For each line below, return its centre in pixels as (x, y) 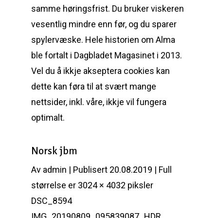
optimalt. (48, 118)
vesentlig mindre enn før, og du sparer (104, 24)
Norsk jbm (54, 151)
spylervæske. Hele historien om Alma (103, 40)
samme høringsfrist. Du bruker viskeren (108, 9)
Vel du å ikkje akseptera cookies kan (100, 71)
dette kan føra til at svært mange (94, 86)
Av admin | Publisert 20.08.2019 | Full (101, 170)
